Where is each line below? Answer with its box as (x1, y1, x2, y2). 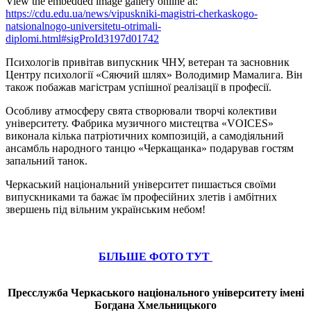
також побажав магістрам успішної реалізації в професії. (6, 81, 271, 93)
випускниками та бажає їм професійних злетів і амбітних (6, 190, 277, 203)
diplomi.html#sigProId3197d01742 (6, 32, 159, 44)
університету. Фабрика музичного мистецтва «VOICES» (6, 117, 274, 129)
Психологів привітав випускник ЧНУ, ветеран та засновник (6, 56, 289, 68)
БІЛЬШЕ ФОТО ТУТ (99, 250, 212, 262)
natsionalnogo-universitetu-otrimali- (6, 19, 161, 32)
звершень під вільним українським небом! (6, 203, 205, 215)
